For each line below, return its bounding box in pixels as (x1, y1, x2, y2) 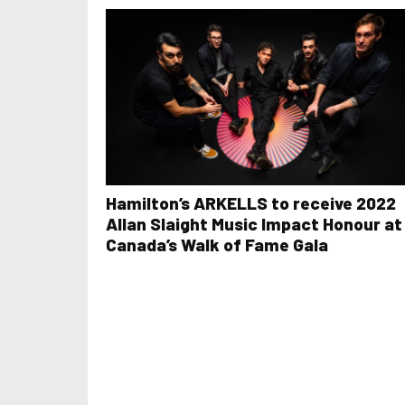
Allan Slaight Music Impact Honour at (106, 213, 402, 235)
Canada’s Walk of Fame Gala (106, 234, 328, 256)
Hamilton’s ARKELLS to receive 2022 (106, 193, 396, 214)
